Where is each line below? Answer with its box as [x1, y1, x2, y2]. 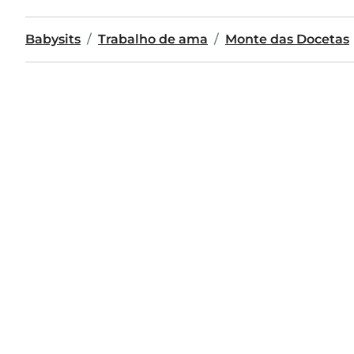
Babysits [25, 32, 81, 47]
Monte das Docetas [225, 32, 349, 47]
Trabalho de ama [98, 32, 208, 47]
